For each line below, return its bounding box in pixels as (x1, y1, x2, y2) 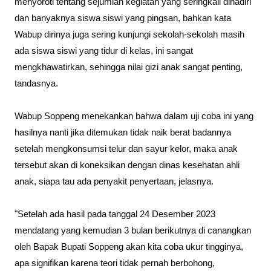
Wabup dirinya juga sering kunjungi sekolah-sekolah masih (15, 30, 244, 40)
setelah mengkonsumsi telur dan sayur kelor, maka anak (15, 144, 238, 154)
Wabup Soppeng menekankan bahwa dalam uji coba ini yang (15, 111, 253, 122)
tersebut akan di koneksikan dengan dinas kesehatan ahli (15, 160, 240, 171)
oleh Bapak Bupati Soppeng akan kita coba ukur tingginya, (15, 242, 243, 252)
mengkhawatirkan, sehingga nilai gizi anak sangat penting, (15, 62, 243, 73)
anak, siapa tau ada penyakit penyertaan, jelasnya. (15, 177, 214, 187)
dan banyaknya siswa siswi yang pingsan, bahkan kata (15, 13, 231, 24)
